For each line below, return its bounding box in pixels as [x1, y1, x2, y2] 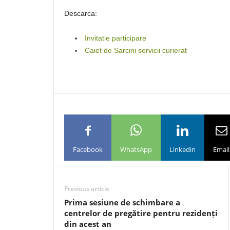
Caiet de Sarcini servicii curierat [85, 46, 187, 54]
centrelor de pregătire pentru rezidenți [64, 208, 218, 218]
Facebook [73, 144, 103, 154]
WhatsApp [120, 144, 152, 154]
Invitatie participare [85, 34, 146, 42]
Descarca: [64, 9, 97, 17]
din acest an [64, 219, 111, 229]
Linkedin [169, 144, 196, 154]
